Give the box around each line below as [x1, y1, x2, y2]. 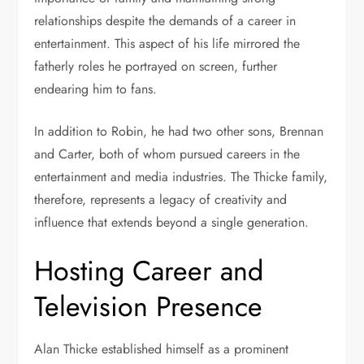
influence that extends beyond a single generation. [34, 213, 310, 232]
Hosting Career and [34, 251, 264, 292]
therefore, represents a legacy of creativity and [34, 190, 288, 210]
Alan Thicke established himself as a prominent [34, 340, 289, 359]
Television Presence [34, 287, 263, 327]
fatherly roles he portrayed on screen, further [34, 57, 278, 76]
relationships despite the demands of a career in [34, 11, 297, 31]
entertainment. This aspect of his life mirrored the [34, 34, 301, 54]
